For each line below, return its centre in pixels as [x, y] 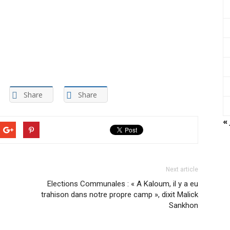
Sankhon [184, 206]
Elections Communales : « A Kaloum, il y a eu [123, 184]
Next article [182, 170]
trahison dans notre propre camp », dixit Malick [120, 195]
